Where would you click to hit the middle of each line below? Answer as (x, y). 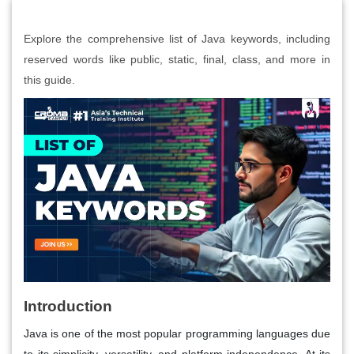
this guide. (49, 79)
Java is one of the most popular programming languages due (177, 333)
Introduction (68, 306)
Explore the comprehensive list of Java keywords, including (177, 38)
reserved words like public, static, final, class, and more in (177, 59)
